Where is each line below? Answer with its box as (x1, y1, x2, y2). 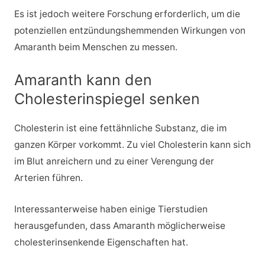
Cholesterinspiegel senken (14, 90, 200, 108)
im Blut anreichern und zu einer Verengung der (14, 156, 214, 167)
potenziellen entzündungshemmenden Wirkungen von (14, 25, 245, 37)
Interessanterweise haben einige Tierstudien (14, 203, 208, 215)
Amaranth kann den (14, 71, 152, 89)
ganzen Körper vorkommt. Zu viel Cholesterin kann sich (14, 139, 251, 151)
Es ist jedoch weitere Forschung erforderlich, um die (14, 8, 240, 20)
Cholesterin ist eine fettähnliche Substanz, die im (14, 122, 227, 134)
